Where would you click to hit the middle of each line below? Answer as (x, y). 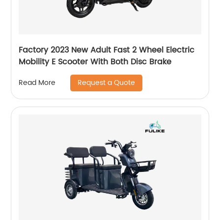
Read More (37, 83)
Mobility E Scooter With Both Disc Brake (95, 62)
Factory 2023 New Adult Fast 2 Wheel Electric (107, 50)
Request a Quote (107, 82)
